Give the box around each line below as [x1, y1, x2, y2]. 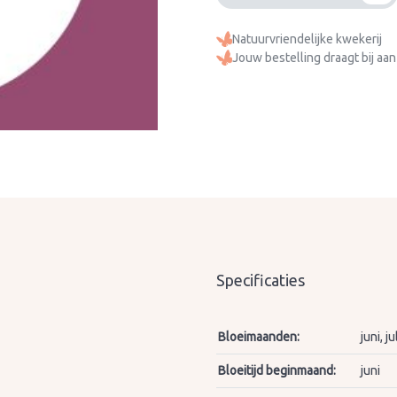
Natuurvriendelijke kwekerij [232, 31, 382, 46]
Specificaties [216, 271, 305, 289]
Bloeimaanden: [217, 330, 300, 344]
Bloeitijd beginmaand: [217, 363, 336, 378]
